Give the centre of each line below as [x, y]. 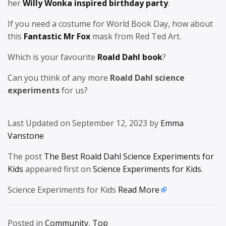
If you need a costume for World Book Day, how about [110, 23]
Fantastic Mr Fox [58, 36]
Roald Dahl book [130, 57]
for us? [74, 90]
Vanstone [26, 135]
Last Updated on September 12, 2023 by [84, 123]
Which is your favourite [52, 57]
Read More [139, 189]
